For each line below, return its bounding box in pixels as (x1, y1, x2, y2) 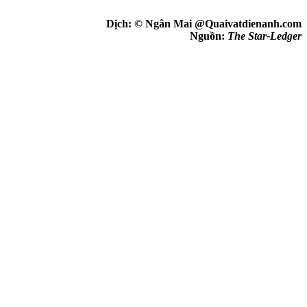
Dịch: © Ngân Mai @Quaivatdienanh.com (106, 17, 302, 29)
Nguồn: (190, 29, 228, 42)
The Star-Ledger (228, 29, 302, 42)
